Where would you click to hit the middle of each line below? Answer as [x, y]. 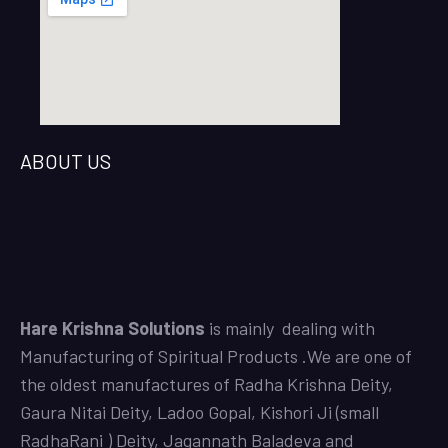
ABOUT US [65, 161]
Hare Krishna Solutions [112, 328]
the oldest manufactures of [127, 384]
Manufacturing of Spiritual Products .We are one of [216, 356]
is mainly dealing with [290, 328]
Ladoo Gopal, [206, 412]
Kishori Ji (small [319, 412]
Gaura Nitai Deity [84, 412]
